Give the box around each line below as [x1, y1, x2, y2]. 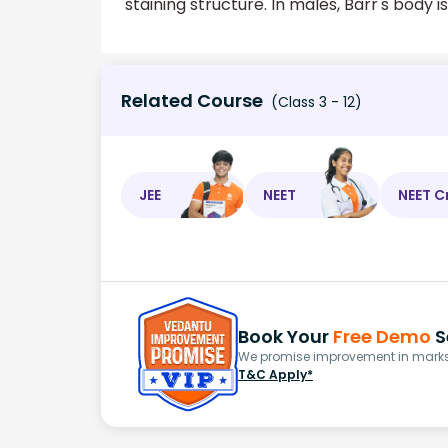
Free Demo [333, 324, 431, 350]
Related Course [121, 88, 263, 114]
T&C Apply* [238, 366, 313, 384]
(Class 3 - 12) [267, 92, 362, 113]
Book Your [238, 324, 333, 350]
